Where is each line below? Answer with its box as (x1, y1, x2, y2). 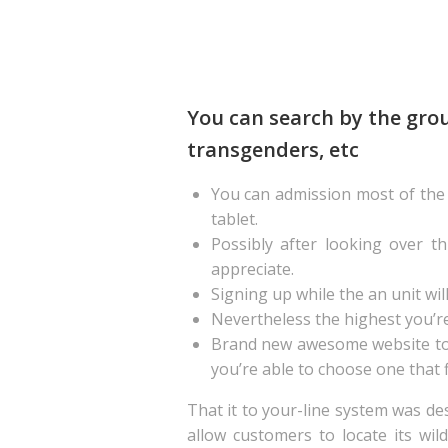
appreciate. (210, 258, 294, 280)
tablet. (210, 208, 258, 230)
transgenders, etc (186, 136, 359, 163)
